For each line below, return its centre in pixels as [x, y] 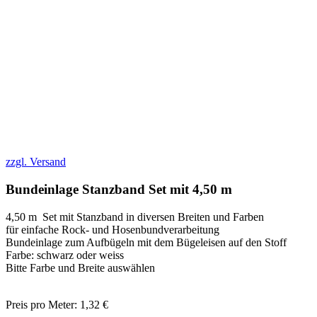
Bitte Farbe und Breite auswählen [80, 267]
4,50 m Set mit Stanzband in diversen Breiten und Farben [136, 217]
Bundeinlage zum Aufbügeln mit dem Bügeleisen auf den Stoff [146, 242]
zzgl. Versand [36, 162]
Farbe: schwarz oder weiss [65, 255]
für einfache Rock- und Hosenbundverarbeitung [113, 229]
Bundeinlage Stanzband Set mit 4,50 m [119, 190]
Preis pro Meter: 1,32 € [57, 304]
